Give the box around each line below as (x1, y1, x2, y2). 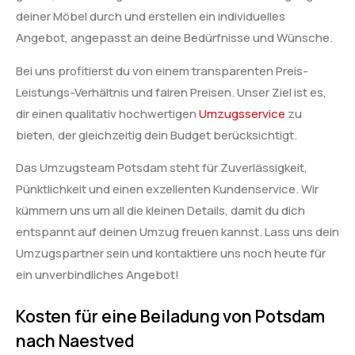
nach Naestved (16, 330, 134, 353)
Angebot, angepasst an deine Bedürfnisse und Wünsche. (16, 29, 333, 47)
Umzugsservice (199, 105, 285, 122)
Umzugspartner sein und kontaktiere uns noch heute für (16, 245, 326, 262)
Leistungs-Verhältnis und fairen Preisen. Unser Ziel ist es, (16, 83, 326, 101)
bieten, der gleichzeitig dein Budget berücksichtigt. (16, 126, 297, 143)
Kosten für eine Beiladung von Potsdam (16, 305, 325, 328)
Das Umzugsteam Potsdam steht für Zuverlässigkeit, (16, 159, 307, 177)
